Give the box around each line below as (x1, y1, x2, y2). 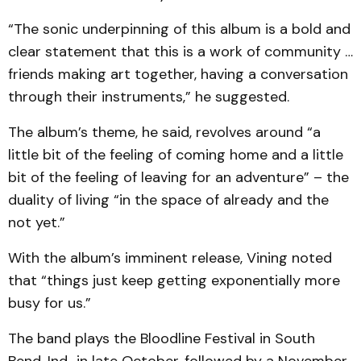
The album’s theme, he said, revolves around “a (8, 122, 321, 142)
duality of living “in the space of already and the (8, 190, 329, 210)
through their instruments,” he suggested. (8, 87, 293, 106)
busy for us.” (8, 293, 95, 313)
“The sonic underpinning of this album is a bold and (8, 19, 351, 39)
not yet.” (8, 213, 65, 232)
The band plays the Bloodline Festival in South (8, 329, 315, 348)
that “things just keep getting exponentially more (8, 271, 340, 290)
